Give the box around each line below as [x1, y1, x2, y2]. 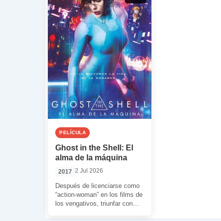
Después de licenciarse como [55, 182, 140, 189]
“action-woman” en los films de [55, 191, 143, 198]
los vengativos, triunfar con [55, 200, 133, 207]
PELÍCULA [59, 130, 86, 135]
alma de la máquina [55, 153, 127, 162]
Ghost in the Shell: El [55, 144, 133, 152]
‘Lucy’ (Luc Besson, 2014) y [55, 209, 135, 216]
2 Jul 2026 [75, 167, 103, 174]
